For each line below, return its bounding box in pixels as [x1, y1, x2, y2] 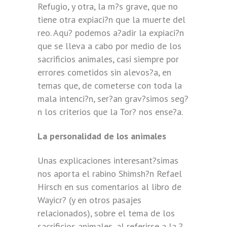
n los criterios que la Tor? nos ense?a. [37, 106, 183, 118]
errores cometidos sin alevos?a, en [37, 66, 171, 78]
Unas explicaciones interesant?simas [37, 155, 178, 166]
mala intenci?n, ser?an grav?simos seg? [37, 93, 188, 104]
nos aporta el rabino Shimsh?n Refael [37, 168, 182, 179]
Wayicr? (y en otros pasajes [37, 194, 141, 206]
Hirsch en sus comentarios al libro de [37, 181, 181, 193]
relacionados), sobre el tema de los [37, 207, 175, 219]
